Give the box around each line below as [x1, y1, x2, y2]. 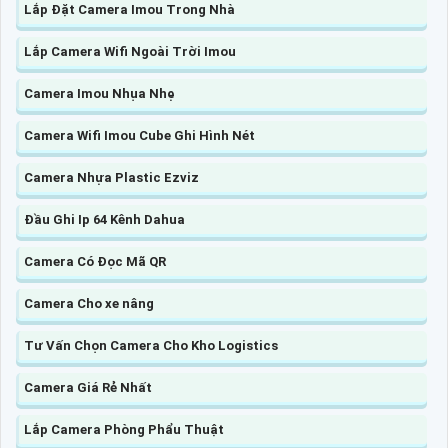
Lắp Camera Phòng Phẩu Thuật [24, 421, 224, 437]
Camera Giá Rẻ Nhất [24, 379, 152, 395]
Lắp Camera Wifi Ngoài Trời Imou [24, 43, 236, 59]
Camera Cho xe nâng [24, 295, 154, 311]
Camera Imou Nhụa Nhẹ [24, 85, 175, 101]
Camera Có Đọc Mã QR [24, 253, 166, 269]
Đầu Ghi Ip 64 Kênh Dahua [24, 211, 185, 227]
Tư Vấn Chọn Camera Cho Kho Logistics [24, 337, 278, 353]
